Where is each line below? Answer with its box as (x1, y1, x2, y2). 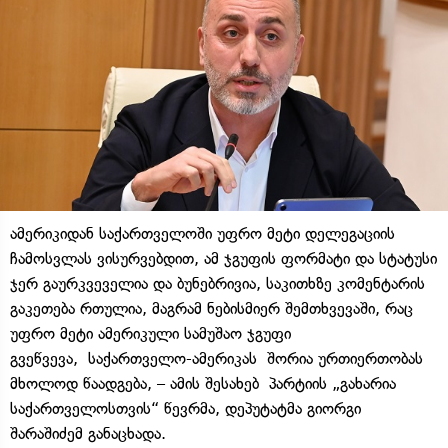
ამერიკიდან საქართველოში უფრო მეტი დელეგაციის (10, 223, 395, 243)
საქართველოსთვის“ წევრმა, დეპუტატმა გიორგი (10, 398, 361, 418)
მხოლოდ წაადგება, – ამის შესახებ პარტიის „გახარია (10, 373, 396, 393)
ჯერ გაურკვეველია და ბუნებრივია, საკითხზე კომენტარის (10, 273, 425, 293)
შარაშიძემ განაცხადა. (10, 423, 166, 443)
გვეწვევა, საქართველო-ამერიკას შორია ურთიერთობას (10, 348, 423, 368)
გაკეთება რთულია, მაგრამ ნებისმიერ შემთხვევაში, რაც (10, 298, 413, 318)
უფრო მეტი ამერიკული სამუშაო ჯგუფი (10, 323, 291, 343)
